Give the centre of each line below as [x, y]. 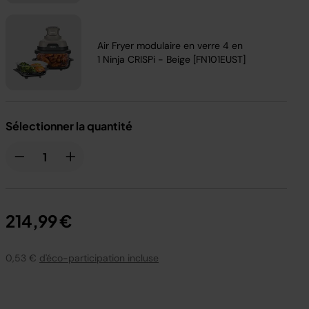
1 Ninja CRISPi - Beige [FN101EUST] [172, 59]
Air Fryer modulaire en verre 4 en [170, 46]
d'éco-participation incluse [99, 258]
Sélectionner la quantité [69, 126]
